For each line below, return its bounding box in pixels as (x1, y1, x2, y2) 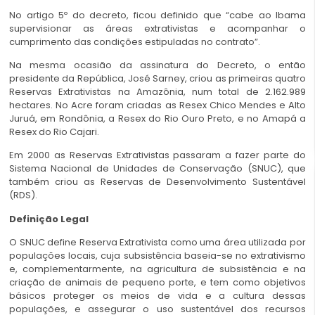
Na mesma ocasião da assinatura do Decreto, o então (9, 58, 306, 72)
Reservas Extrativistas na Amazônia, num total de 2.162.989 (9, 84, 306, 98)
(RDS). (9, 188, 37, 202)
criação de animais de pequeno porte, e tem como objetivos (9, 276, 306, 290)
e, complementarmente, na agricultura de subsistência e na (9, 262, 306, 276)
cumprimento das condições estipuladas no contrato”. (9, 34, 260, 49)
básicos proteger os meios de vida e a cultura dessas (9, 289, 306, 303)
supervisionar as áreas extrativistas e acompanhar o (9, 21, 306, 35)
